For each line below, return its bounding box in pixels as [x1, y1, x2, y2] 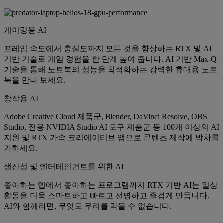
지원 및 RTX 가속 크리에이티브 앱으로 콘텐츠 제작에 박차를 [4, 133, 219, 142]
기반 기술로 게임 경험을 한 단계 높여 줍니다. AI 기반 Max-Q [4, 55, 217, 64]
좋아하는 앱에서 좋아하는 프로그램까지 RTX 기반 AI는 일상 [4, 181, 218, 190]
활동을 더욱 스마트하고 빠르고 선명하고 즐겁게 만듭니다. [4, 191, 209, 200]
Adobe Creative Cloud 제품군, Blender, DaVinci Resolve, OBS [4, 112, 207, 121]
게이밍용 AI [4, 26, 46, 35]
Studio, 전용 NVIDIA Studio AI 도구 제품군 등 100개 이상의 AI [4, 123, 219, 132]
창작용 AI [4, 94, 38, 103]
